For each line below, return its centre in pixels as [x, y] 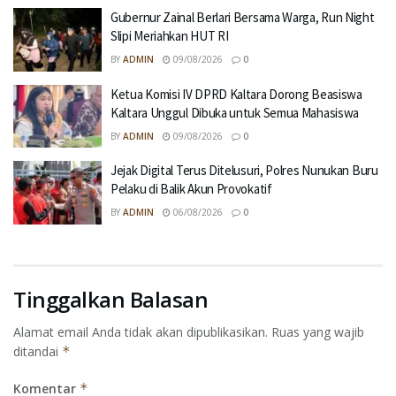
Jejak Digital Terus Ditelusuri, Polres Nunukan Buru [244, 170]
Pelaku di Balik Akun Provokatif [191, 189]
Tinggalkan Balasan [111, 299]
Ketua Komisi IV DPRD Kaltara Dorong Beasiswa [236, 94]
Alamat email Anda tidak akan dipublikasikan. [141, 331]
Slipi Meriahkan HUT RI [170, 36]
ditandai [38, 351]
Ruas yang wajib [318, 331]
